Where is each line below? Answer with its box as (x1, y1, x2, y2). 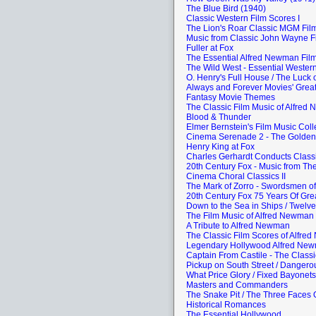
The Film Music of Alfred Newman (186, 211, 314, 221)
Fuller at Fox (186, 43, 233, 53)
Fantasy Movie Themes (186, 92, 275, 102)
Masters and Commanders (186, 280, 288, 290)
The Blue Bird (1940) (186, 4, 266, 13)
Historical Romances (186, 300, 266, 310)
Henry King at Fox (186, 142, 255, 152)
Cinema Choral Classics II (186, 171, 286, 181)
